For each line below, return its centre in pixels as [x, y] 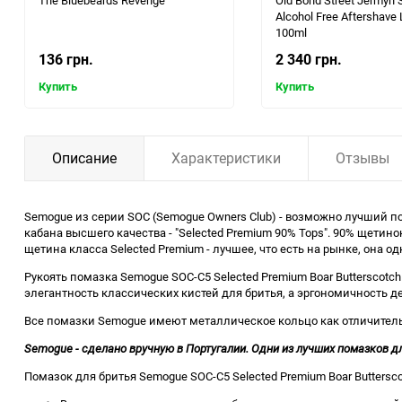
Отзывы [363, 158]
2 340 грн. [309, 60]
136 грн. [66, 60]
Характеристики [226, 158]
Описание [84, 158]
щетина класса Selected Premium [114, 249]
